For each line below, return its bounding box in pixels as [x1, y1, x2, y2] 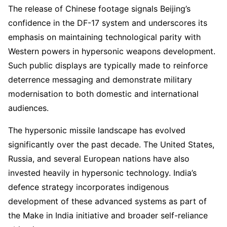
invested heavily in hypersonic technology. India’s [8, 167, 197, 178]
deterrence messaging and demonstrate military [8, 74, 192, 85]
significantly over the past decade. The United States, [8, 139, 214, 149]
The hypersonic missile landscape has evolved [8, 125, 185, 135]
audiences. [8, 102, 49, 113]
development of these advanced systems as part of [8, 196, 207, 206]
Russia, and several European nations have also [8, 153, 190, 164]
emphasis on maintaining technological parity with [8, 31, 201, 42]
